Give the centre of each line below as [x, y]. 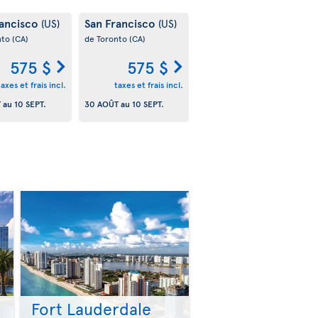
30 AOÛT [101, 104]
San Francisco [121, 23]
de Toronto [106, 38]
